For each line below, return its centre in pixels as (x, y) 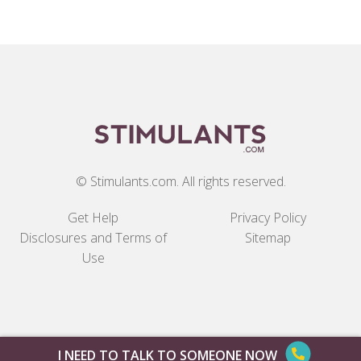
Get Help (93, 217)
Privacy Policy (268, 217)
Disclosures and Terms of (93, 237)
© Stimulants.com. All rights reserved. (180, 181)
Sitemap (268, 237)
